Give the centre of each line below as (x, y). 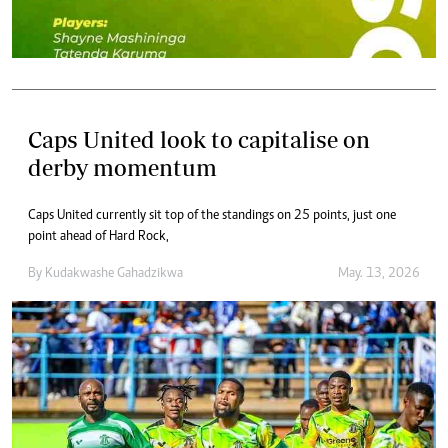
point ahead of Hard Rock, (98, 237)
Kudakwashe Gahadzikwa (114, 274)
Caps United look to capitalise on (199, 139)
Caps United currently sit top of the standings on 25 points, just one (212, 216)
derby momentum (122, 167)
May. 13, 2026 (379, 274)
